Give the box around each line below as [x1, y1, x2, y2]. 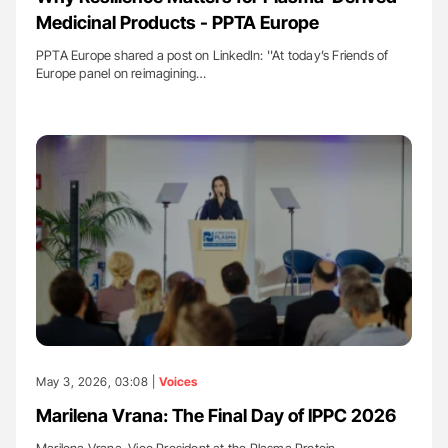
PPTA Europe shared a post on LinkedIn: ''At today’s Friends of [36, 46, 389, 63]
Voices [158, 374, 197, 389]
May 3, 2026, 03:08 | [36, 374, 159, 389]
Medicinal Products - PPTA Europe [36, 11, 319, 33]
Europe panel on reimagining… [36, 64, 207, 81]
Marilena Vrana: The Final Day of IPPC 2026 [36, 405, 396, 426]
